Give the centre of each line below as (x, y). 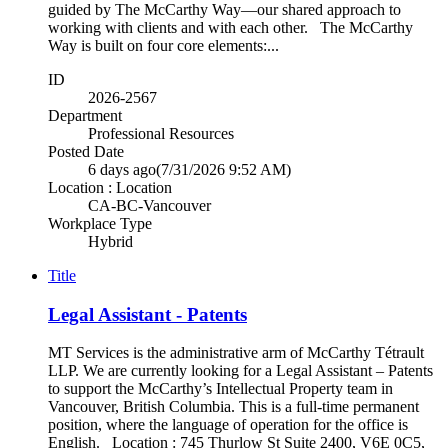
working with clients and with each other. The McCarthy (230, 27)
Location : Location (110, 187)
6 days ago (122, 169)
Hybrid (110, 241)
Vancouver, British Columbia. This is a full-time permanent (233, 407)
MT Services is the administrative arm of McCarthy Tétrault (236, 353)
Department (85, 115)
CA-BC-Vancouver (149, 205)
